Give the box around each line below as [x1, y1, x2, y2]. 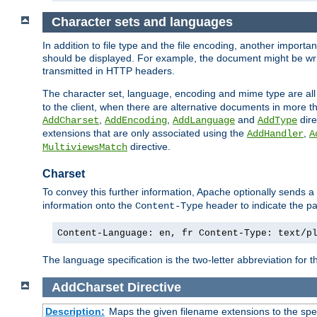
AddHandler [247, 127, 304, 139]
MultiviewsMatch [42, 141, 127, 153]
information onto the [42, 199, 135, 211]
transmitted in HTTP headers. [42, 64, 175, 76]
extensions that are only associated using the [42, 127, 247, 139]
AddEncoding [105, 114, 167, 126]
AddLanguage [173, 114, 235, 126]
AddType [258, 114, 297, 126]
